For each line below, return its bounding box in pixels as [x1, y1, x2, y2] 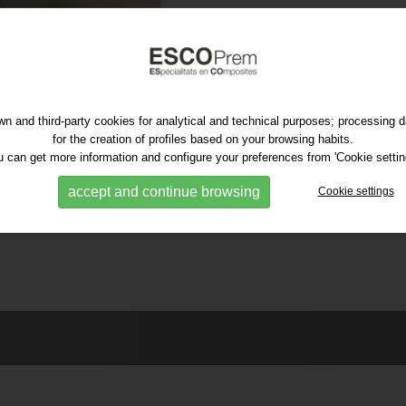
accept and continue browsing [67, 183, 260, 199]
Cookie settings [317, 184, 394, 198]
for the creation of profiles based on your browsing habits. [53, 131, 353, 146]
